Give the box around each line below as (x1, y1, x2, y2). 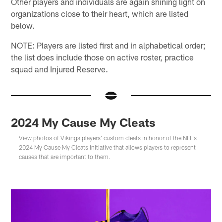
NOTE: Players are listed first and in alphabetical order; (11, 40, 206, 50)
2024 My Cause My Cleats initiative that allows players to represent (19, 144, 196, 151)
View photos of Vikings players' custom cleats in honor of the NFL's (19, 134, 197, 142)
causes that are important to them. (19, 153, 111, 161)
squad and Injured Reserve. (11, 63, 109, 74)
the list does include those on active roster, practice (11, 52, 194, 62)
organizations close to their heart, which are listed (11, 8, 189, 18)
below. (11, 20, 35, 30)
